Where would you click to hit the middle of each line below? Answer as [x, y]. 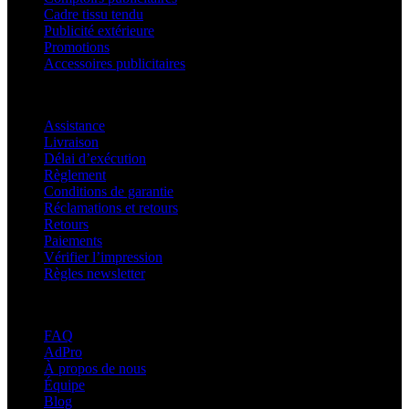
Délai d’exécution [95, 158]
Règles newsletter [94, 273]
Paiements [73, 240]
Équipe [64, 384]
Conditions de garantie [109, 191]
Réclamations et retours [111, 207]
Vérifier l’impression [103, 257]
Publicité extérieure [99, 30]
